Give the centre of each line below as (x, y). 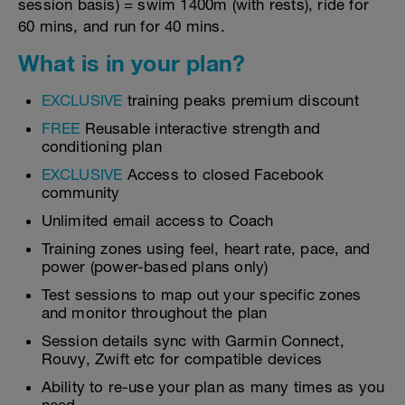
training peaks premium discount (240, 100)
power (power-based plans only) (155, 267)
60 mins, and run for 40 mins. (122, 26)
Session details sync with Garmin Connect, (193, 341)
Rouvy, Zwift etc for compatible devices (182, 359)
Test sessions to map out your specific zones (201, 295)
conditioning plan (101, 146)
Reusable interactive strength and (202, 128)
